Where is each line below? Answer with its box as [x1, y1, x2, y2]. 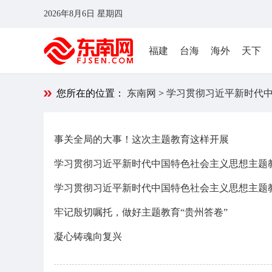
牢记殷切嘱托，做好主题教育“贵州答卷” [54, 207, 228, 217]
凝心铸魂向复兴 [54, 231, 122, 242]
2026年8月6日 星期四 [44, 9, 127, 18]
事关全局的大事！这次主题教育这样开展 [54, 134, 229, 144]
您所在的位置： [56, 88, 127, 98]
